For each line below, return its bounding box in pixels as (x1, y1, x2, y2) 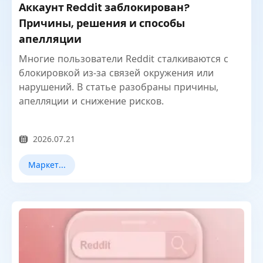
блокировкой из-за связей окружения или (19, 67, 214, 79)
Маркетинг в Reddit (59, 160, 66, 170)
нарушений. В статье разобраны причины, (19, 81, 218, 93)
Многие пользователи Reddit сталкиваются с (19, 53, 228, 65)
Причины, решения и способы (19, 16, 185, 31)
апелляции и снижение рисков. (19, 95, 164, 107)
